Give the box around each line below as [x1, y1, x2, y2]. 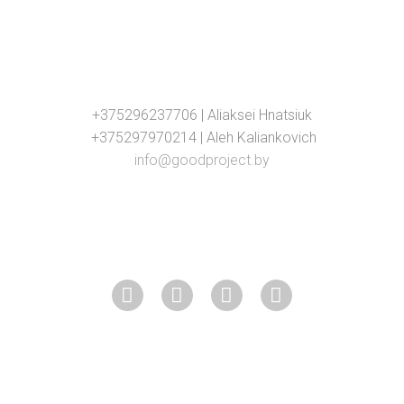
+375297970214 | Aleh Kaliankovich [87, 129, 317, 147]
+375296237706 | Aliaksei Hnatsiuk [91, 106, 312, 124]
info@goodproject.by [133, 151, 270, 170]
